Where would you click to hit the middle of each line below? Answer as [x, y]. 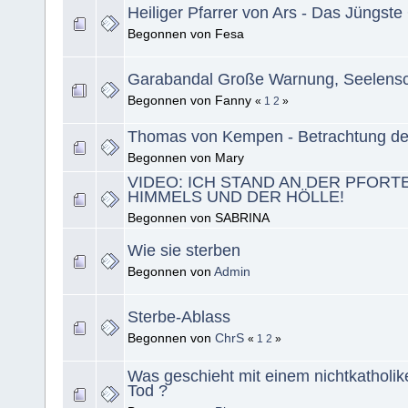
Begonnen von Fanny [191, 101]
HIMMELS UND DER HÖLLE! [236, 197]
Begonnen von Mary [186, 158]
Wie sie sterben [184, 251]
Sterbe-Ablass [179, 317]
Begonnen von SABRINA [199, 218]
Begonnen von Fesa [186, 34]
